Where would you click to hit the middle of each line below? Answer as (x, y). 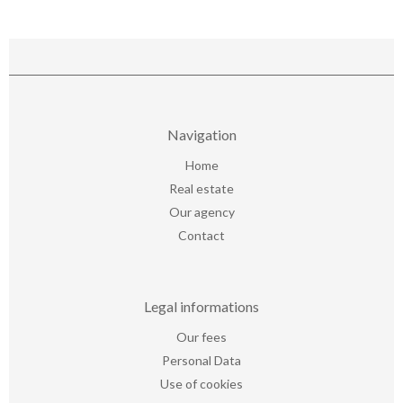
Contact (201, 236)
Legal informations (201, 307)
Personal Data (201, 361)
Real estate (201, 189)
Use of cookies (201, 384)
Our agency (201, 212)
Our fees (201, 337)
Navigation (201, 135)
